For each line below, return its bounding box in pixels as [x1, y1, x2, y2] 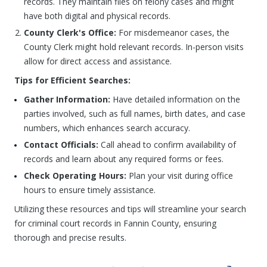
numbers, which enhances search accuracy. [24, 122, 190, 133]
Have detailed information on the [110, 94, 240, 105]
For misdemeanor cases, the [116, 27, 229, 38]
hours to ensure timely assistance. [24, 184, 156, 195]
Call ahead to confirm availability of [98, 139, 236, 150]
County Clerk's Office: [24, 27, 116, 38]
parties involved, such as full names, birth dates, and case [24, 108, 246, 119]
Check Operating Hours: [24, 170, 126, 181]
